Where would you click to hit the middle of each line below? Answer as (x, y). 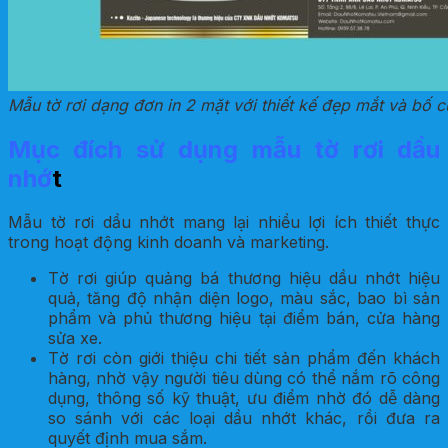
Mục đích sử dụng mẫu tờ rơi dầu (224, 149)
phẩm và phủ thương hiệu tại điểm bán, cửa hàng (244, 318)
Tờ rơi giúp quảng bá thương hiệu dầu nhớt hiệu (244, 278)
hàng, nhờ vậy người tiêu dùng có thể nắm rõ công (244, 378)
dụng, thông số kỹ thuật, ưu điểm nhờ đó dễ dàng (244, 398)
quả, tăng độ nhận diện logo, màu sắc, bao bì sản (244, 298)
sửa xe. (75, 338)
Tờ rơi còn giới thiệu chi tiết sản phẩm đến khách (244, 358)
